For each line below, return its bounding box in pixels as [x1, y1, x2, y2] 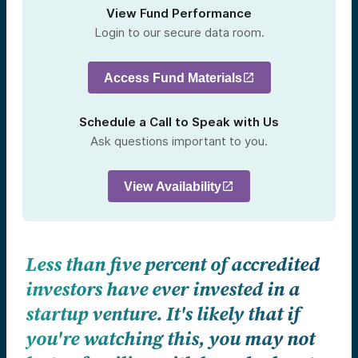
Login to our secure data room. [93, 25, 265, 41]
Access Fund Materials [103, 70, 242, 85]
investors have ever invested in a [26, 278, 300, 303]
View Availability [124, 179, 221, 193]
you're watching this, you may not [26, 328, 315, 352]
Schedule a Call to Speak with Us [79, 114, 279, 130]
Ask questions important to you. [90, 133, 268, 149]
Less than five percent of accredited [26, 253, 320, 278]
